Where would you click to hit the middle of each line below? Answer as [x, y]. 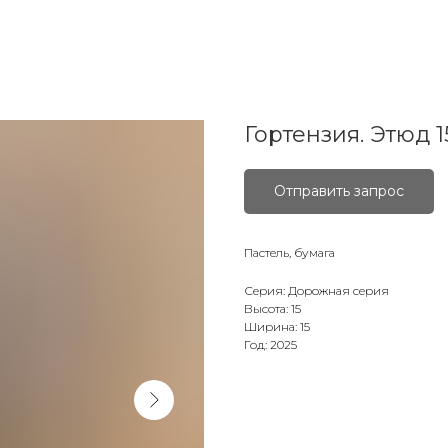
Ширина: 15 [277, 326]
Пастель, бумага [289, 252]
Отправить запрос [339, 191]
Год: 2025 [270, 344]
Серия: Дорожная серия [316, 290]
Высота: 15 [272, 308]
